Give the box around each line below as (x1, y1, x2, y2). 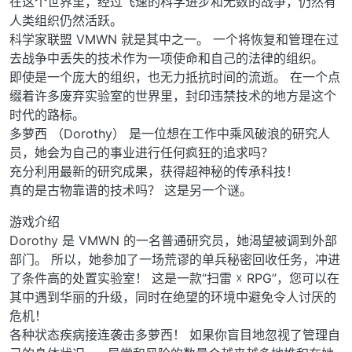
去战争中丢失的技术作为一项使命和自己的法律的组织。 (9, 50, 324, 67)
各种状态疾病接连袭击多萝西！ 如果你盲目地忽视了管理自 (9, 327, 340, 343)
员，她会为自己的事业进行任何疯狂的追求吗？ (9, 145, 273, 161)
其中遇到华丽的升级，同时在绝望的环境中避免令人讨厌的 (9, 289, 336, 306)
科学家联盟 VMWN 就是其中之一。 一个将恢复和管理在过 (9, 31, 339, 48)
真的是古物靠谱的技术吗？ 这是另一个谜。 (9, 182, 252, 199)
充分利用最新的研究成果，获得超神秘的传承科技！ (9, 163, 299, 180)
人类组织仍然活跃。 (9, 13, 123, 29)
